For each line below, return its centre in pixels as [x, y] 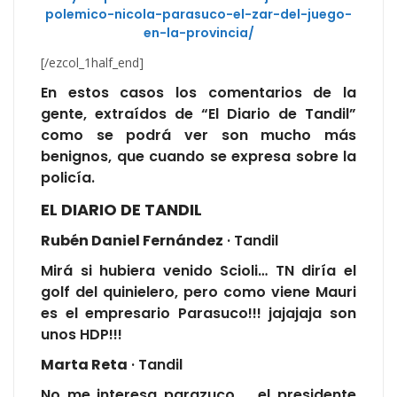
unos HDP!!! [82, 335]
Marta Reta [84, 365]
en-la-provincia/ [198, 33]
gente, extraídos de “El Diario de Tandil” [198, 114]
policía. [68, 178]
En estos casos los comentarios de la [198, 93]
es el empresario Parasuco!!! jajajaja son [198, 314]
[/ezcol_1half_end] [92, 63]
